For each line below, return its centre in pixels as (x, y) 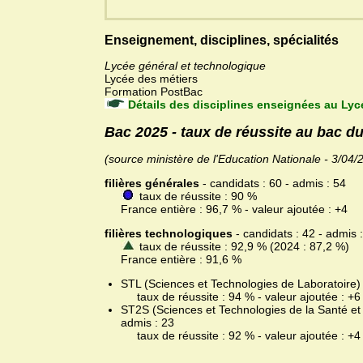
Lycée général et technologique (185, 66)
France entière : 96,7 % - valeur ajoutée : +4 (226, 209)
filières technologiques (169, 234)
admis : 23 (147, 323)
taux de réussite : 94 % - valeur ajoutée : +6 (241, 297)
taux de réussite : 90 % (196, 196)
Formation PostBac (154, 92)
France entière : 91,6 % (173, 260)
